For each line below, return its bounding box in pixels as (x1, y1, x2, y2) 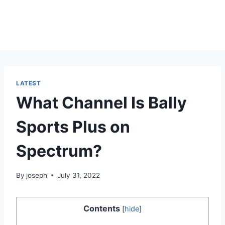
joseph (26, 171, 48, 179)
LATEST (16, 79, 41, 87)
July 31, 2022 (57, 171, 100, 179)
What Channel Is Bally (16, 92, 187, 113)
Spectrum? (16, 141, 102, 161)
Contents (83, 203, 120, 213)
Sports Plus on (16, 117, 130, 137)
